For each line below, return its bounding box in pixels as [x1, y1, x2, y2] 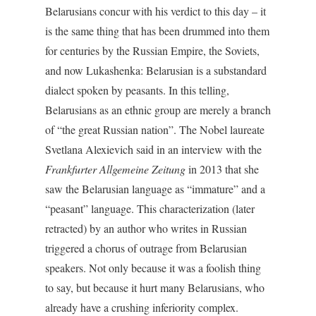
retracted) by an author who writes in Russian [45, 221, 247, 236]
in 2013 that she [186, 162, 259, 176]
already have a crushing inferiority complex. [45, 300, 238, 315]
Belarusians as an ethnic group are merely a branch [45, 102, 271, 117]
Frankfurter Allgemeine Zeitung [45, 162, 186, 176]
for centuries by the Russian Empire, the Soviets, [45, 43, 260, 58]
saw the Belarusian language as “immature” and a [45, 181, 265, 196]
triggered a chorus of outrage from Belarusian [45, 241, 247, 255]
